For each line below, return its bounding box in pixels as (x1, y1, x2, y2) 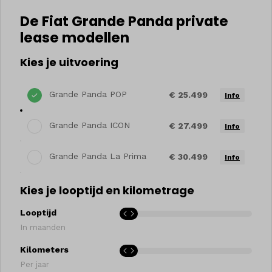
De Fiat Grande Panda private (20, 12, 228, 31)
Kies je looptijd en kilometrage (20, 182, 194, 198)
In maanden (20, 222, 66, 232)
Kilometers (20, 244, 69, 254)
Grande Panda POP (49, 89, 127, 99)
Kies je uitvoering (20, 55, 118, 70)
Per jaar (20, 259, 49, 269)
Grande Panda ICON (49, 120, 130, 131)
